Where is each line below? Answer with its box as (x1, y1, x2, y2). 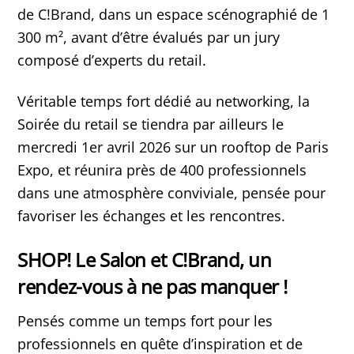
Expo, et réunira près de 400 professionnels (17, 160, 307, 180)
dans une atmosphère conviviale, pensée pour (17, 183, 326, 203)
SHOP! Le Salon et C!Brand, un (17, 246, 272, 273)
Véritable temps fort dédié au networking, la (17, 92, 311, 111)
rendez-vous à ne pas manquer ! (17, 273, 288, 299)
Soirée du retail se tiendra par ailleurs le (17, 115, 284, 134)
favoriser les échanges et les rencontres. (17, 206, 286, 226)
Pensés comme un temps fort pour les (17, 311, 273, 330)
